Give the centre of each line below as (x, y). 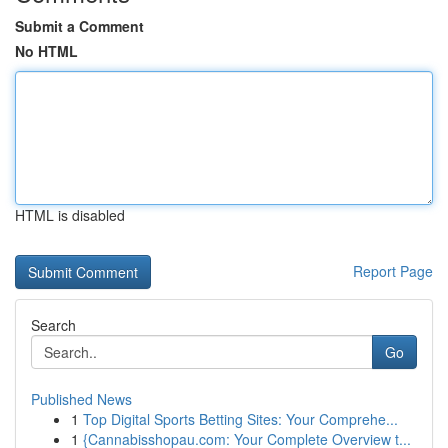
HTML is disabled (70, 215)
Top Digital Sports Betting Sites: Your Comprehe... (240, 419)
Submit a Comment (79, 26)
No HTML (46, 51)
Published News (81, 399)
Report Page (393, 271)
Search (53, 325)
